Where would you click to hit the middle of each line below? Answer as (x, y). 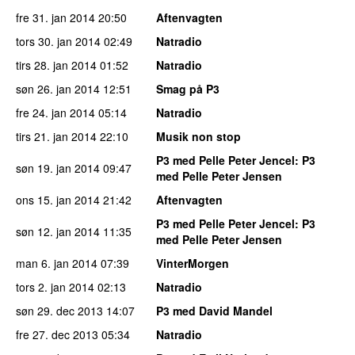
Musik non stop (198, 136)
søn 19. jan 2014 (58, 168)
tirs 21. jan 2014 (56, 136)
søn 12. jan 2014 (58, 231)
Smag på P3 (188, 88)
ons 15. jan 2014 (58, 199)
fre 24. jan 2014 (55, 112)
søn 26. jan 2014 (58, 88)
